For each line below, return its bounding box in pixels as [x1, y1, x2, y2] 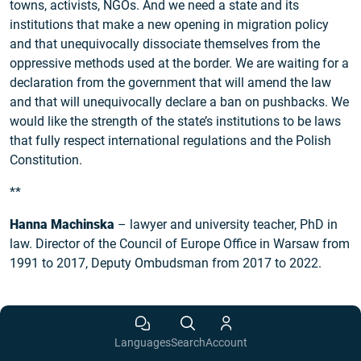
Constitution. [10, 152, 82, 168]
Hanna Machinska [10, 217, 114, 233]
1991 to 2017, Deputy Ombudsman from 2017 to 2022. [10, 255, 322, 272]
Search [170, 336, 205, 351]
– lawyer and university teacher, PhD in [114, 217, 338, 233]
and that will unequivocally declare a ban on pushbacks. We [10, 94, 349, 110]
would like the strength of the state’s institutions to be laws [10, 114, 341, 130]
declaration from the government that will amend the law [10, 75, 331, 91]
